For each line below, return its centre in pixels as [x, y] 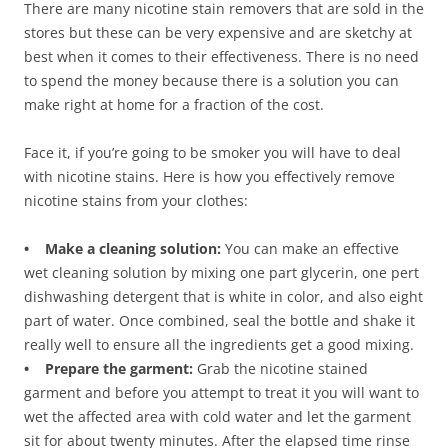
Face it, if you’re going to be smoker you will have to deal [212, 152]
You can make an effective [310, 248]
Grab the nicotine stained [280, 368]
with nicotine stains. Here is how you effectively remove [209, 176]
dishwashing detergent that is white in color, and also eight [223, 296]
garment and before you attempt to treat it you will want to [221, 392]
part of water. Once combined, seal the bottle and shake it [219, 320]
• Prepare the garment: [108, 368]
